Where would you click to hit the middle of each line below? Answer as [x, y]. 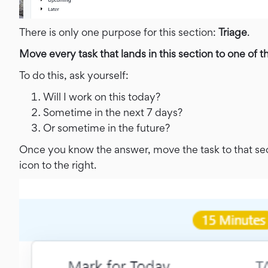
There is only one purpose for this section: [119, 32]
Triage [233, 32]
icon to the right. [58, 165]
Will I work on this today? [102, 96]
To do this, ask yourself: [74, 75]
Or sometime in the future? [106, 127]
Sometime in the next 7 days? [113, 112]
